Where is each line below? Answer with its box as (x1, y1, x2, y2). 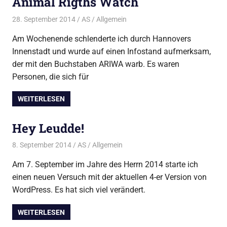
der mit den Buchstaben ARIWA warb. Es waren (12, 59, 179, 69)
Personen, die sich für (12, 71, 89, 82)
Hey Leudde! (12, 120, 84, 136)
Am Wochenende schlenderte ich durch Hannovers (12, 33, 191, 44)
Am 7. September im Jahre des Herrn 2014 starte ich (12, 160, 198, 170)
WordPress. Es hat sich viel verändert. (12, 185, 145, 195)
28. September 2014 (12, 15, 75, 23)
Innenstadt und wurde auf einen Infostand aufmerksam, (12, 46, 211, 56)
